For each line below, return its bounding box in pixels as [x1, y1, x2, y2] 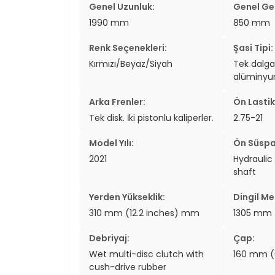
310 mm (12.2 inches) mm [89, 206, 199, 219]
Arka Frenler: [89, 95, 145, 108]
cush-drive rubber [89, 260, 166, 273]
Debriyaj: [89, 231, 130, 244]
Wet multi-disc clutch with [89, 247, 204, 260]
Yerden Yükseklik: [89, 190, 165, 203]
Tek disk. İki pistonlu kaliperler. [89, 111, 214, 124]
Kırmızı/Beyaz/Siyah [89, 57, 172, 70]
